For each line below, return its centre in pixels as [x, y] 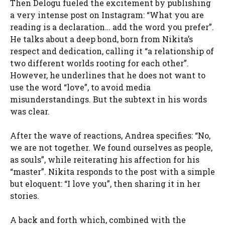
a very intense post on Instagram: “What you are [107, 15]
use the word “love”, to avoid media [80, 87]
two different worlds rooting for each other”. [99, 63]
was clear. [30, 111]
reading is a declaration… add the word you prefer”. [112, 27]
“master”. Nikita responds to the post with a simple [113, 172]
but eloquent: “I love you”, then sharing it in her [105, 184]
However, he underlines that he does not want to [108, 75]
